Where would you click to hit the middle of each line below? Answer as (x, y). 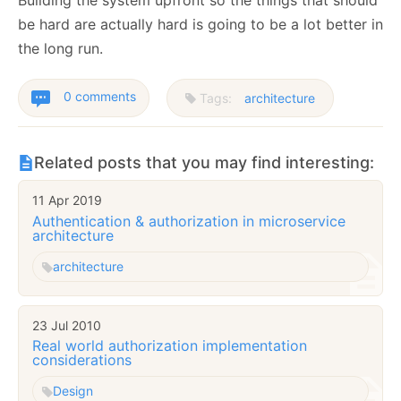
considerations (82, 360)
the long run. (60, 49)
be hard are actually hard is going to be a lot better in (200, 25)
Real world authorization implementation (170, 346)
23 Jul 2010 (67, 325)
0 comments (100, 97)
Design (73, 391)
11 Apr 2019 (67, 200)
